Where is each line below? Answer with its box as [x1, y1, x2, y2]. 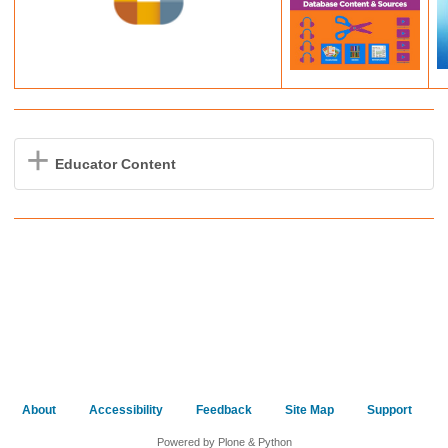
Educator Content [55, 155, 176, 172]
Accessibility [88, 402, 163, 417]
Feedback [195, 402, 252, 417]
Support [366, 402, 412, 417]
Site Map [284, 402, 334, 417]
